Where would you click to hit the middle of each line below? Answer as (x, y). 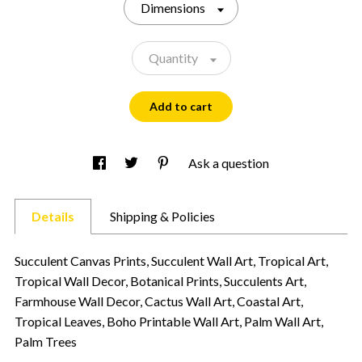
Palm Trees (46, 341)
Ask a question (229, 162)
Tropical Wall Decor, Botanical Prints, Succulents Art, (160, 280)
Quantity (173, 57)
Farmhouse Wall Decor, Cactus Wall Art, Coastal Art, (159, 301)
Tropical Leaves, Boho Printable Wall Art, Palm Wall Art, (169, 321)
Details (53, 216)
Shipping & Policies (162, 216)
